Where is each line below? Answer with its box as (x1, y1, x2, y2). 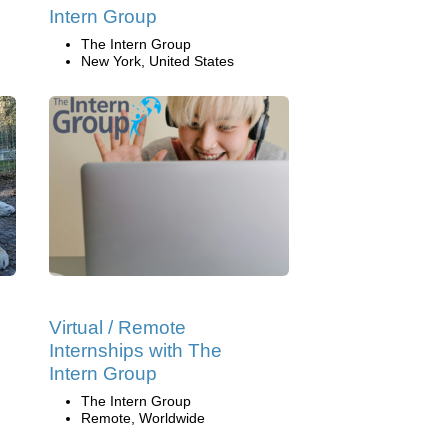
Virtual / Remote (49, 316, 186, 338)
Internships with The (49, 339, 222, 361)
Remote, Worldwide (81, 409, 205, 426)
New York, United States (81, 52, 234, 69)
